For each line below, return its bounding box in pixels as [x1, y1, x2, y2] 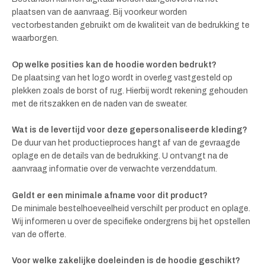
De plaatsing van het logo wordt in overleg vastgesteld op [12, 73, 232, 82]
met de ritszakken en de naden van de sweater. [12, 99, 188, 108]
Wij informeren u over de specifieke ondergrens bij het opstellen [12, 216, 250, 226]
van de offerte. [12, 230, 66, 239]
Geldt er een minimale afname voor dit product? [12, 190, 208, 200]
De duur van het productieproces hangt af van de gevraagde [12, 138, 240, 148]
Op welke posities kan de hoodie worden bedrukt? [12, 60, 216, 69]
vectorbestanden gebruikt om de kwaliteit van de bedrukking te [12, 21, 250, 30]
